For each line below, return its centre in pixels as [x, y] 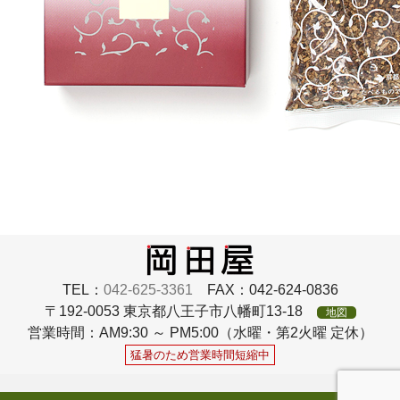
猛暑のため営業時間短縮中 [200, 355]
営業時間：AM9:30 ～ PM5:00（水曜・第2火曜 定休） [200, 333]
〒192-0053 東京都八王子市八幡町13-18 [180, 312]
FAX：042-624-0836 [265, 290]
